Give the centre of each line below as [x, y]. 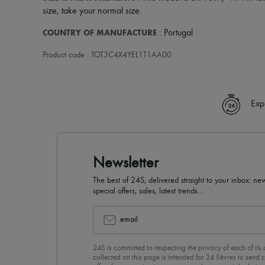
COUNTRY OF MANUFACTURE [100, 33]
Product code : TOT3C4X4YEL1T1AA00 [107, 55]
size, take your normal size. [92, 11]
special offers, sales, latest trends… [148, 191]
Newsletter [126, 163]
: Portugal [175, 33]
